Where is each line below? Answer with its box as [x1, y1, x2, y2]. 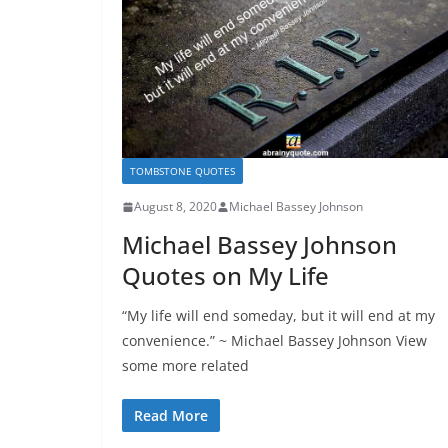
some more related [122, 356, 249, 376]
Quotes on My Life [122, 259, 329, 293]
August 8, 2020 [134, 198, 217, 216]
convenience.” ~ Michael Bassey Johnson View [122, 331, 427, 351]
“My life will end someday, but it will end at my [122, 306, 435, 326]
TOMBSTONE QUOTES [130, 164, 235, 179]
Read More [134, 406, 208, 426]
